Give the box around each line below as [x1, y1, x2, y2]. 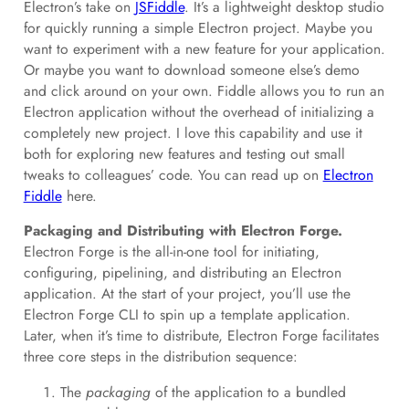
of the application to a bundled [150, 382, 346, 404]
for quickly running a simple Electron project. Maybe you [23, 16, 372, 38]
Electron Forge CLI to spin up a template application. [23, 304, 351, 326]
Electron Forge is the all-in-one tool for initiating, [23, 241, 320, 263]
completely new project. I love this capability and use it [23, 121, 362, 143]
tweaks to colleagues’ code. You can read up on [23, 163, 323, 185]
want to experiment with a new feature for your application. [23, 37, 385, 59]
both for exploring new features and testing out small [23, 142, 345, 164]
